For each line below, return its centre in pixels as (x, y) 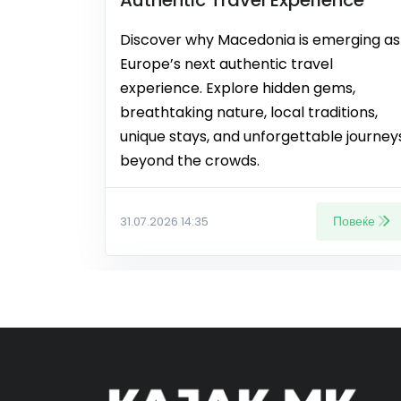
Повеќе (354, 221)
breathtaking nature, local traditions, (249, 112)
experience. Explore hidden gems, (238, 88)
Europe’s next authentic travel (226, 64)
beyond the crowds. (190, 160)
